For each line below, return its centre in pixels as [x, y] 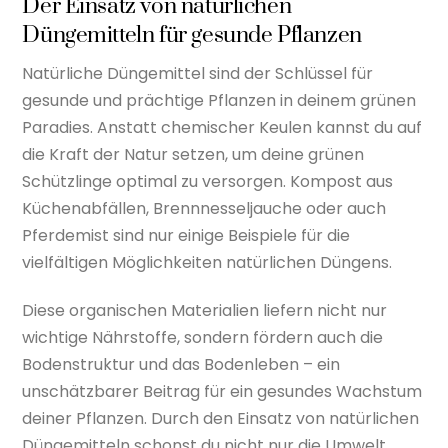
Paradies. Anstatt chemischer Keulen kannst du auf [222, 127]
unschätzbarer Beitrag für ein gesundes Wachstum [222, 391]
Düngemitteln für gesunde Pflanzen [192, 35]
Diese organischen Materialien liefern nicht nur [205, 310]
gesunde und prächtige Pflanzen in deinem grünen [219, 100]
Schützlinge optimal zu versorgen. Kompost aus [208, 181]
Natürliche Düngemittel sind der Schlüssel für [198, 73]
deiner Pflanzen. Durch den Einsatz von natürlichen [221, 418]
